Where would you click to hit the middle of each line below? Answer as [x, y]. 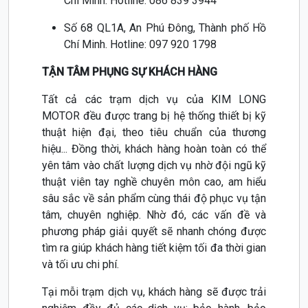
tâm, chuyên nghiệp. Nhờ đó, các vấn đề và [154, 215]
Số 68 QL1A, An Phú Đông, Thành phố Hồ [165, 28]
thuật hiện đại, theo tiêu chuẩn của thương [154, 133]
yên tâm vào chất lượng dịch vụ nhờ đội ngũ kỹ [154, 166]
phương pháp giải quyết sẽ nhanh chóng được [154, 232]
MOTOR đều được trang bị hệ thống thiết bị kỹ [154, 116]
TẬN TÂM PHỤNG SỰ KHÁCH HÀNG [130, 72]
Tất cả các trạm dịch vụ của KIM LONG [154, 100]
